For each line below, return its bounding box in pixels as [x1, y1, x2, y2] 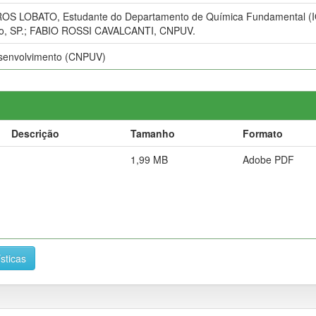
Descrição [11, 126, 59, 140]
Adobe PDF [243, 152, 294, 166]
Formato [243, 126, 283, 140]
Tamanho [130, 126, 175, 140]
